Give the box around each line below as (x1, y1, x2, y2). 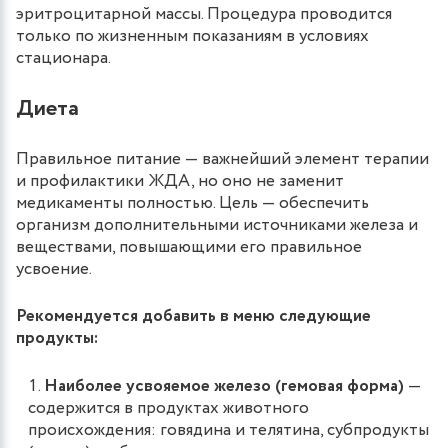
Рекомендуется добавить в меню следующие (16, 303, 371, 329)
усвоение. (16, 256, 92, 282)
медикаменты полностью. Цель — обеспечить (16, 190, 369, 216)
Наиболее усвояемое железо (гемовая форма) (44, 373, 404, 399)
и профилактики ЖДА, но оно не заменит (16, 168, 344, 194)
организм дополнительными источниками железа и (16, 212, 418, 238)
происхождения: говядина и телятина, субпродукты (28, 417, 429, 443)
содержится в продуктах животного (28, 395, 309, 421)
